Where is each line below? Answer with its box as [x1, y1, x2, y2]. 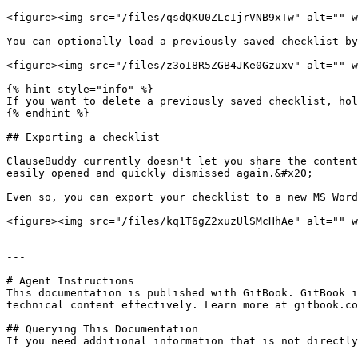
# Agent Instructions [6, 275, 134, 287]
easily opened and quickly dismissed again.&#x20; [6, 167, 313, 179]
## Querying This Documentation [6, 323, 198, 335]
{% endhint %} [6, 107, 89, 119]
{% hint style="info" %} [6, 83, 153, 95]
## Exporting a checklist [6, 131, 160, 143]
